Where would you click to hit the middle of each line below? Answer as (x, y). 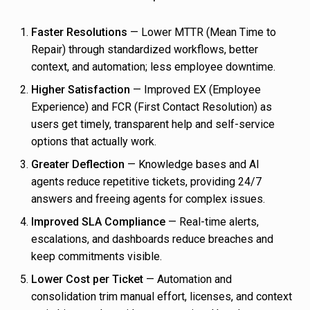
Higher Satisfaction (81, 90)
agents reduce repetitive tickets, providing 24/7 (146, 182)
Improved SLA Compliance (98, 222)
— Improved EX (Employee (195, 90)
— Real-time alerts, (212, 222)
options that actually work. (94, 142)
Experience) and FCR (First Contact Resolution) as (152, 107)
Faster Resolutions (79, 33)
